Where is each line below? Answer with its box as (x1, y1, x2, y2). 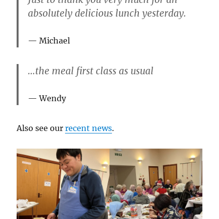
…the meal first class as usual (28, 65, 154, 77)
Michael (39, 36, 70, 46)
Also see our (17, 123, 66, 133)
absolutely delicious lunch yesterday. (28, 7, 187, 20)
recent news (65, 123, 112, 133)
